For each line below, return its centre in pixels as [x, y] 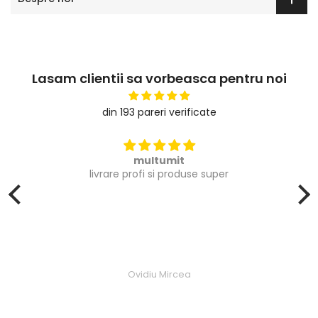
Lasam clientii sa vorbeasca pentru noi [159, 79]
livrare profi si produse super [159, 174]
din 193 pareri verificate [159, 113]
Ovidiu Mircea [159, 274]
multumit [159, 161]
